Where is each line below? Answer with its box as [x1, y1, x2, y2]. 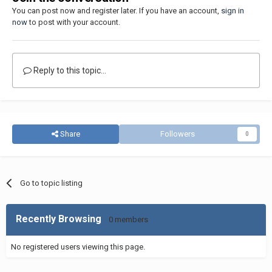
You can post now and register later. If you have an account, [12, 5, 221, 15]
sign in [221, 5, 244, 15]
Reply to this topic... [32, 65, 106, 75]
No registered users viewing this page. [11, 242, 145, 251]
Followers [160, 129, 195, 138]
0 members [109, 214, 148, 224]
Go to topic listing [20, 178, 83, 188]
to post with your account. [27, 17, 120, 27]
